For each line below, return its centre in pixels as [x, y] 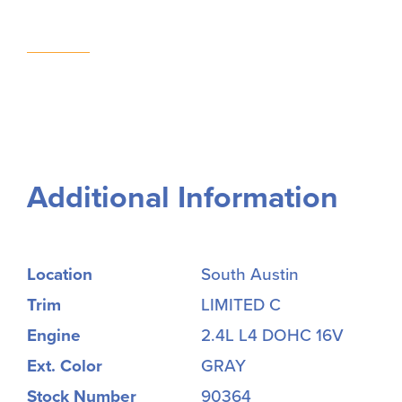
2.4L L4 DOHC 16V [272, 336]
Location [60, 275]
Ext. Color [65, 367]
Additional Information [183, 197]
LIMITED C [241, 306]
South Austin [250, 275]
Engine [54, 336]
